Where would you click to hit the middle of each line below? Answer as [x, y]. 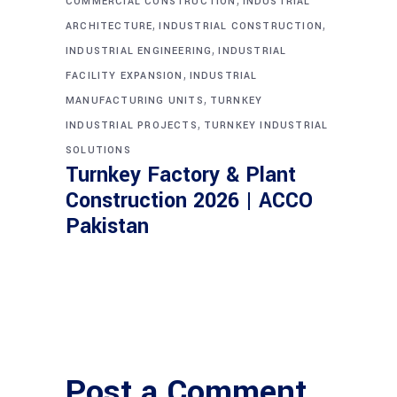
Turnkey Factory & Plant [181, 175]
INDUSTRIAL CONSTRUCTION [241, 26]
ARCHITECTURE [109, 26]
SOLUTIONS [98, 150]
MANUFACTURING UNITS [135, 100]
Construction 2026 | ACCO [189, 200]
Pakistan [107, 226]
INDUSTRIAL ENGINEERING [139, 51]
